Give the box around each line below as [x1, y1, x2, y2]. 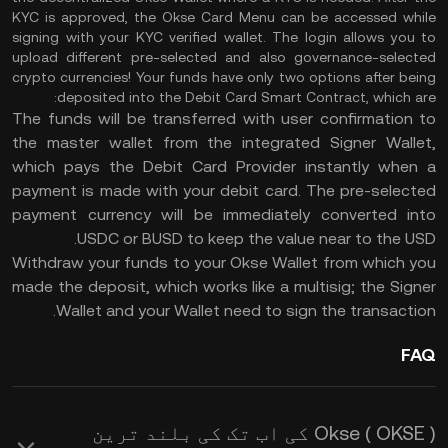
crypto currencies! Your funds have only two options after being [12, 69, 436, 85]
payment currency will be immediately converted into [12, 205, 436, 224]
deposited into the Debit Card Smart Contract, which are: [57, 89, 436, 105]
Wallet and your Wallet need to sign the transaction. [56, 301, 436, 320]
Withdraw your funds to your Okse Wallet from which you [12, 253, 436, 272]
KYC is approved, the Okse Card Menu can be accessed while [12, 9, 436, 25]
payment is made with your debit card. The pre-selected [12, 181, 436, 200]
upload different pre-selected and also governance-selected [12, 49, 436, 65]
